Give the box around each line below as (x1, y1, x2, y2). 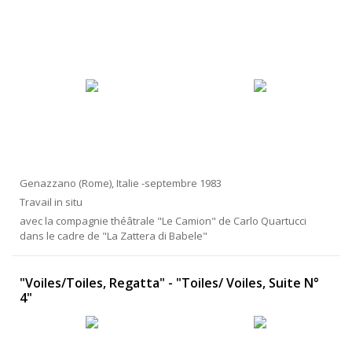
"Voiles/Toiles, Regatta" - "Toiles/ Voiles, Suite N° (20, 274, 319, 292)
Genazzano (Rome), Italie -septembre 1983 (20, 176, 222, 191)
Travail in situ (20, 195, 82, 210)
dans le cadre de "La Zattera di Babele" (20, 229, 207, 244)
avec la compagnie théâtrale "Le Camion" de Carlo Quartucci (20, 214, 306, 229)
